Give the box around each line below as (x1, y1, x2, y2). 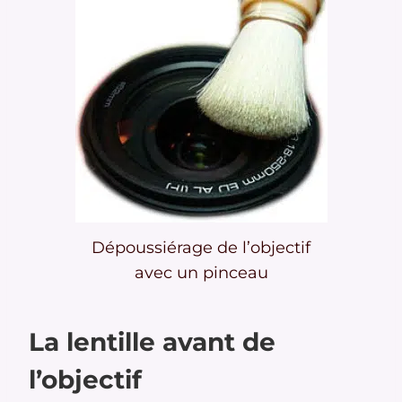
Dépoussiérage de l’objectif (92, 238, 310, 258)
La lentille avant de (29, 327, 275, 358)
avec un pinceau (134, 263, 268, 284)
